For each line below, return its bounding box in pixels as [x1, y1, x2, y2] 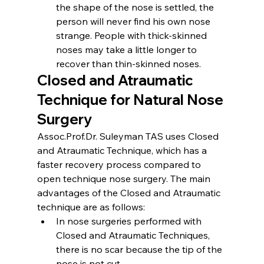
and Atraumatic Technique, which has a [37, 144, 209, 156]
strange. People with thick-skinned [55, 29, 209, 41]
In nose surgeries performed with [55, 214, 204, 227]
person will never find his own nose [55, 15, 213, 27]
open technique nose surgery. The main [37, 172, 213, 184]
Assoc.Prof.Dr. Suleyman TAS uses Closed [37, 130, 221, 142]
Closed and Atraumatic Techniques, [55, 229, 212, 241]
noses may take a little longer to [55, 43, 199, 55]
